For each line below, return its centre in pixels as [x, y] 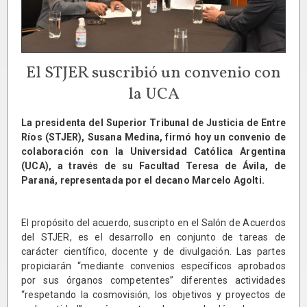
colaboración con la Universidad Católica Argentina [153, 151]
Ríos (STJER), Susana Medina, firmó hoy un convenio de [153, 137]
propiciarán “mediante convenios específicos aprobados [153, 266]
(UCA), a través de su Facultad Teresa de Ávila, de [153, 165]
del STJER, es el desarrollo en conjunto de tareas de [153, 237]
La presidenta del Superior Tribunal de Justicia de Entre [153, 122]
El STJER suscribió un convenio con [153, 73]
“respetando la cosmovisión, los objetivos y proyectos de [153, 294]
